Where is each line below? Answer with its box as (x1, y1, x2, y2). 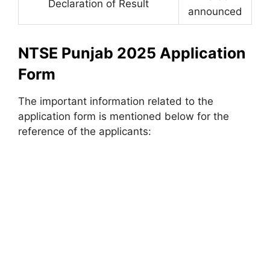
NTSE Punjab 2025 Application (18, 43, 246, 62)
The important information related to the (18, 95, 213, 107)
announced (188, 5, 242, 17)
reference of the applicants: (18, 125, 151, 137)
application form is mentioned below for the (18, 110, 229, 122)
